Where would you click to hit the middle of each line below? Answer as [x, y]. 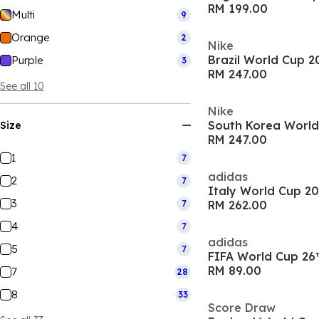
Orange [31, 37]
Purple [27, 60]
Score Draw [242, 308]
